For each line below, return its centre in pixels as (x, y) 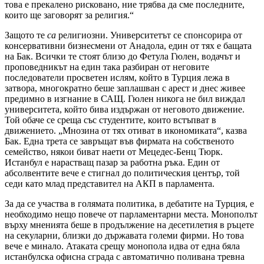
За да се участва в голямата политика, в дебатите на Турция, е (129, 204)
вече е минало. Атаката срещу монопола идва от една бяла (122, 246)
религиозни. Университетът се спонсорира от (149, 35)
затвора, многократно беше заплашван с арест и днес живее (125, 88)
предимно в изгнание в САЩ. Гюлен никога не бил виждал (125, 99)
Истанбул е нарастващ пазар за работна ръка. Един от (112, 163)
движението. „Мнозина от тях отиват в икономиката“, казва (126, 131)
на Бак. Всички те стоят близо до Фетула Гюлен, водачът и (123, 57)
